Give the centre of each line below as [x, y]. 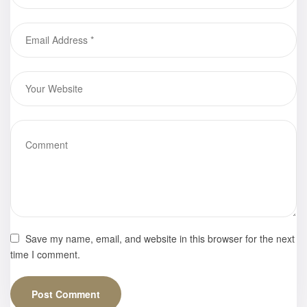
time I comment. [45, 254]
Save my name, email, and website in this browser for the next [160, 238]
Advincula [216, 19]
